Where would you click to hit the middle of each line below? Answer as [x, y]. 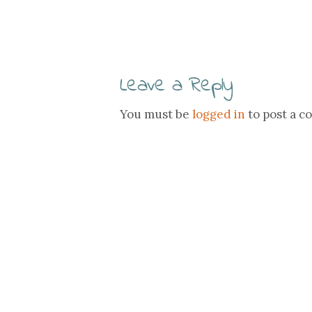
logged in [219, 114]
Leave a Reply [176, 86]
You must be [156, 114]
